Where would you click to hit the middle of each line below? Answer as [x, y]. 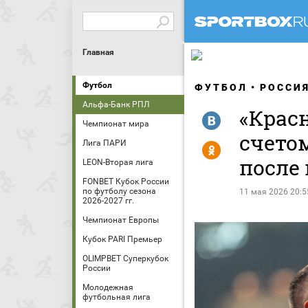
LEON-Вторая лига [118, 162]
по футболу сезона [119, 191]
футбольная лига [117, 297]
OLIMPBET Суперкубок [125, 258]
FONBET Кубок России [126, 181]
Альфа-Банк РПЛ [116, 104]
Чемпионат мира [116, 124]
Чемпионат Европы [121, 220]
